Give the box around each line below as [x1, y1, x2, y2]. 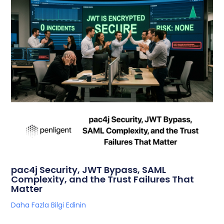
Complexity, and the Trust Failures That [11, 172, 194, 185]
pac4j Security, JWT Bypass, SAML [11, 163, 166, 176]
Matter [11, 182, 43, 195]
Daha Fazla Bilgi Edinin [11, 199, 86, 210]
